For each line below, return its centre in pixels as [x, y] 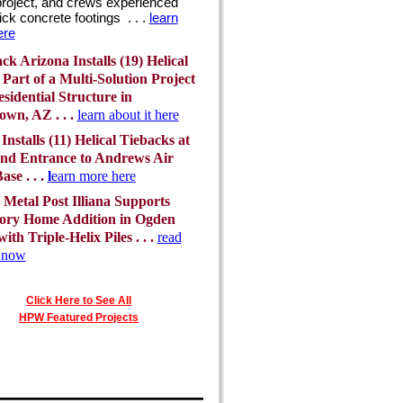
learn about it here [128, 115]
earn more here [93, 176]
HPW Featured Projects [79, 318]
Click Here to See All [79, 300]
